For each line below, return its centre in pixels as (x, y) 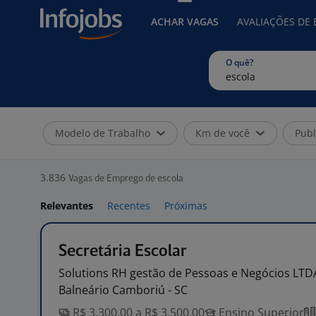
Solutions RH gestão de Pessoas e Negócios (176, 273)
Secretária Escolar (123, 251)
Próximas (186, 206)
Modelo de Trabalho (103, 133)
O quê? (239, 62)
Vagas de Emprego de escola (126, 179)
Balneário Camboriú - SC (123, 290)
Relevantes (67, 206)
